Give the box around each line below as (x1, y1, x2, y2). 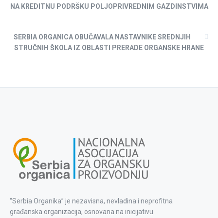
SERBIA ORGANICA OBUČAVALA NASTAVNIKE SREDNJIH (14, 33, 191, 41)
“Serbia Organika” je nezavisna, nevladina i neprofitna (10, 197, 173, 205)
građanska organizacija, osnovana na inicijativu (10, 208, 153, 216)
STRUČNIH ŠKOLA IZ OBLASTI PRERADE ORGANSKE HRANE (14, 44, 204, 52)
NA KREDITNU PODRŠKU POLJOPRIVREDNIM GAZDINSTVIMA (10, 2, 208, 10)
